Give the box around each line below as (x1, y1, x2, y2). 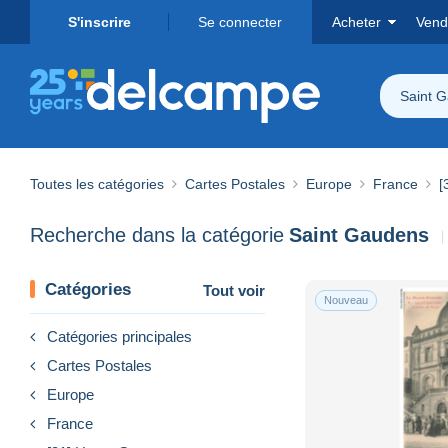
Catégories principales (47, 327, 192, 345)
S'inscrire (67, 14, 131, 30)
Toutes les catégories (30, 175, 164, 192)
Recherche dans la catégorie (30, 224, 284, 247)
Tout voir (203, 281, 265, 299)
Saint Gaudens (289, 224, 429, 247)
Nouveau (324, 293, 368, 306)
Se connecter (198, 14, 282, 30)
